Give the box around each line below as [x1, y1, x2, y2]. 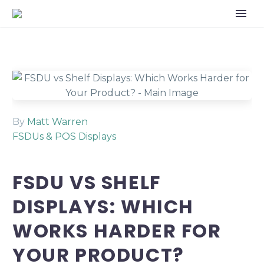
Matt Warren [27, 116, 88, 127]
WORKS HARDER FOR [12, 217, 222, 244]
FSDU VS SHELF [12, 169, 161, 196]
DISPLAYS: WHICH [12, 193, 194, 220]
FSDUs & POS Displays [12, 131, 116, 142]
